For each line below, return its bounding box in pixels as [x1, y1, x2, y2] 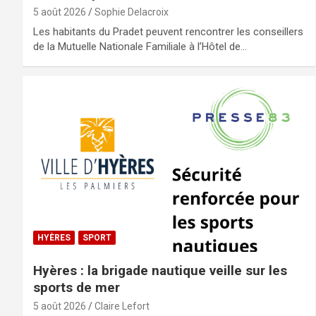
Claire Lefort [95, 300, 150, 312]
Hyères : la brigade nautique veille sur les [33, 262, 287, 279]
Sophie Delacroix [95, 6, 169, 18]
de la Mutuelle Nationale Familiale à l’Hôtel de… [33, 39, 247, 53]
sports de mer [33, 279, 120, 296]
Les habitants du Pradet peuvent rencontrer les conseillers [33, 25, 303, 38]
